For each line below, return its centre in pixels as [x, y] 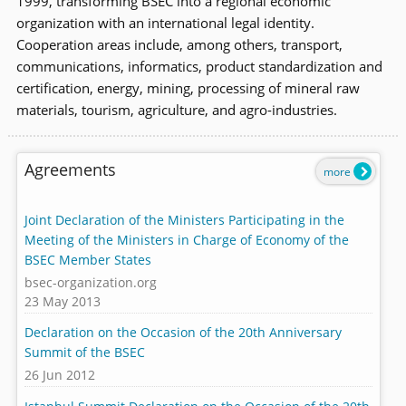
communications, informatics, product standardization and [199, 66]
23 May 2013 [62, 301]
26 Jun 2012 [59, 374]
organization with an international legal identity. [165, 23]
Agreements [70, 170]
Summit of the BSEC [84, 353]
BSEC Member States [87, 260]
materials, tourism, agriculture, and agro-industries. [176, 110]
